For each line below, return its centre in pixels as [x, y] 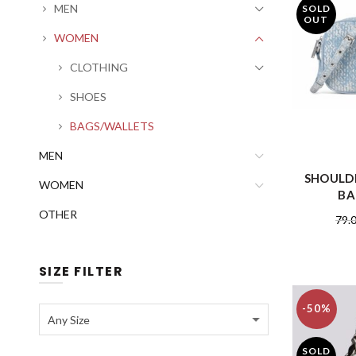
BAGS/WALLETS [112, 126]
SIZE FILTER [81, 271]
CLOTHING [99, 67]
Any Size [68, 320]
